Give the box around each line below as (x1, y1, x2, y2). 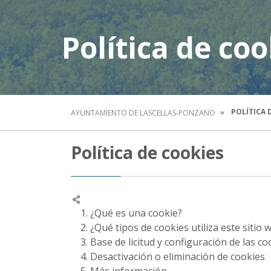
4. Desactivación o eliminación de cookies (71, 250, 265, 263)
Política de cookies (71, 141, 224, 164)
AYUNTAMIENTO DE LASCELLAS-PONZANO (71, 108, 215, 118)
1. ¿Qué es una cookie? (71, 206, 182, 220)
